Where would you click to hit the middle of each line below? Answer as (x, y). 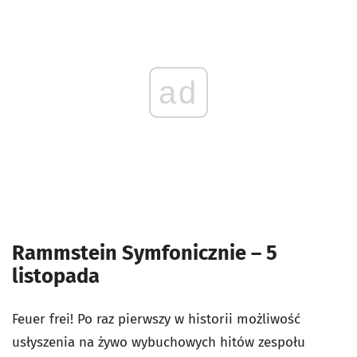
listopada (58, 276)
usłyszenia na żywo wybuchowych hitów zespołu (159, 342)
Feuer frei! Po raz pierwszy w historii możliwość (156, 319)
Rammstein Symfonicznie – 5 (145, 253)
